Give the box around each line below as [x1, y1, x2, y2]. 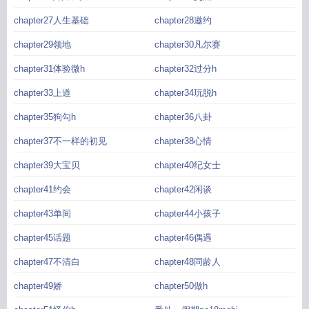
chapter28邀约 [154, 15, 212, 26]
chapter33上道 [14, 88, 71, 98]
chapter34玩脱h [154, 88, 217, 98]
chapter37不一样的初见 [14, 136, 107, 146]
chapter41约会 [14, 184, 71, 195]
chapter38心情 [154, 136, 212, 146]
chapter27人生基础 [14, 15, 89, 26]
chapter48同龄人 [154, 257, 221, 267]
